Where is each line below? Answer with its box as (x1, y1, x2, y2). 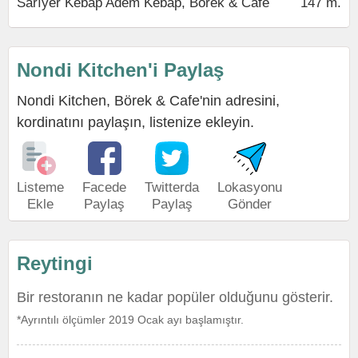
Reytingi (17, 253, 93, 274)
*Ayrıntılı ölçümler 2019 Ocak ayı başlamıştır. (17, 313, 244, 326)
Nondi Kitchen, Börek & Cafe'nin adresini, (17, 93, 280, 109)
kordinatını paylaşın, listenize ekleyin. (17, 114, 254, 130)
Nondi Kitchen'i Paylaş (17, 59, 224, 81)
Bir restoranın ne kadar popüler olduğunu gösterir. (17, 289, 333, 305)
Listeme (17, 180, 64, 195)
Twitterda (145, 180, 199, 195)
